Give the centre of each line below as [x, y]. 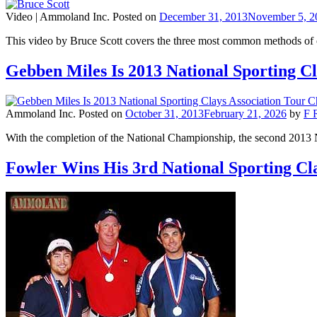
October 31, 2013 [165, 113]
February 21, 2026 [245, 113]
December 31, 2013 [203, 17]
